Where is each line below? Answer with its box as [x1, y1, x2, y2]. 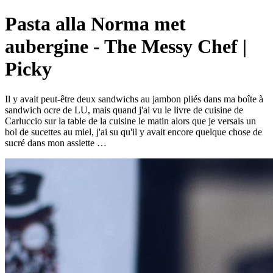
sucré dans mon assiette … [5, 137, 107, 148]
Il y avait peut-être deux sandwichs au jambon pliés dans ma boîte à [5, 93, 263, 104]
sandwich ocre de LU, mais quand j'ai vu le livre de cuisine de [5, 104, 243, 115]
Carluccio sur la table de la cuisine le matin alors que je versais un [5, 115, 256, 126]
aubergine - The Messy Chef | [5, 35, 247, 58]
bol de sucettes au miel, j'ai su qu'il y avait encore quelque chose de [5, 126, 262, 137]
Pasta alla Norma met [5, 13, 186, 35]
